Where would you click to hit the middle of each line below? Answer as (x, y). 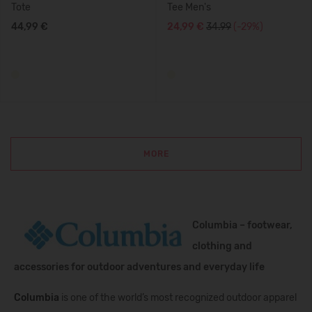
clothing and (222, 246)
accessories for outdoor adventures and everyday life (139, 267)
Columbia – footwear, (242, 225)
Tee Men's (189, 7)
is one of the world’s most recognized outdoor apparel (179, 298)
